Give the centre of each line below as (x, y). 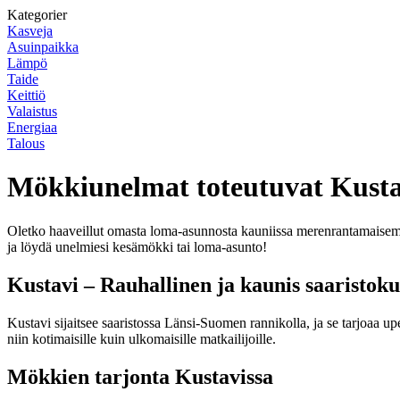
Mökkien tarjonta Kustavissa (140, 376)
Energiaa (32, 127)
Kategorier (37, 15)
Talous (26, 143)
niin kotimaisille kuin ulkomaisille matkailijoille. (142, 338)
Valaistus (32, 111)
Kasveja (30, 31)
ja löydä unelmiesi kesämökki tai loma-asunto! (137, 246)
